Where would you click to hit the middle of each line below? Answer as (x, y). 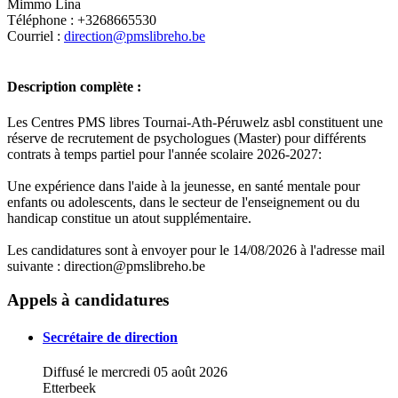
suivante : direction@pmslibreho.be (106, 266)
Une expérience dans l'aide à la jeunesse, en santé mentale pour (183, 186)
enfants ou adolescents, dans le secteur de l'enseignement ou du (183, 202)
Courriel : (36, 36)
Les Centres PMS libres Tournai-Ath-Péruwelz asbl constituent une (195, 122)
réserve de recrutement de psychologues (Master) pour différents (187, 138)
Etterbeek (69, 387)
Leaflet (163, 267)
